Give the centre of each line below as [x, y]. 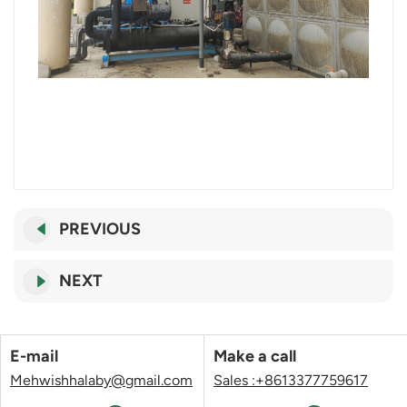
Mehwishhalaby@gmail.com [101, 381]
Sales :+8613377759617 [291, 381]
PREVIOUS [100, 229]
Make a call [255, 357]
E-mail [34, 357]
